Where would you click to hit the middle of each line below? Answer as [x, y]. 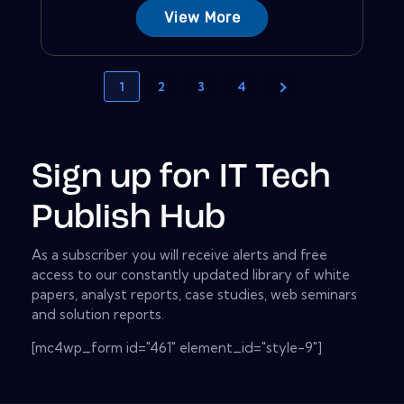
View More [202, 17]
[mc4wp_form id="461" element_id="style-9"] [177, 348]
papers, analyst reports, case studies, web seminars [194, 295]
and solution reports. [98, 315]
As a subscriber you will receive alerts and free [179, 255]
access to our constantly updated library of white [191, 275]
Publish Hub [129, 218]
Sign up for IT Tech [181, 178]
